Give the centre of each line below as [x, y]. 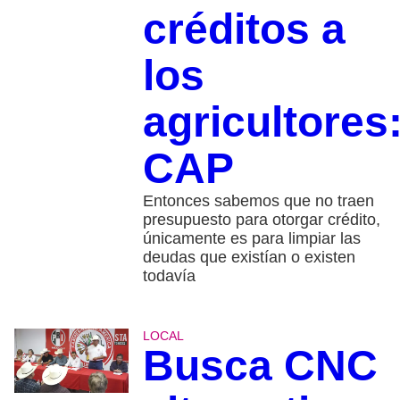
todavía [169, 275]
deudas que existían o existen [249, 257]
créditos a [244, 29]
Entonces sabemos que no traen [258, 200]
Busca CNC [260, 365]
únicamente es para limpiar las [251, 238]
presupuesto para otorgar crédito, [261, 219]
